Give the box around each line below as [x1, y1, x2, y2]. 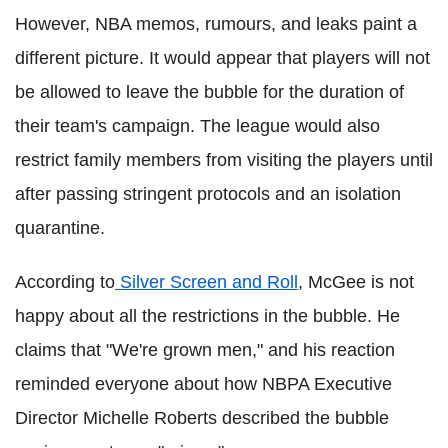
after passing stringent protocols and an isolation [15, 184, 401, 204]
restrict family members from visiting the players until [15, 150, 433, 170]
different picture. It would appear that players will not [15, 48, 430, 68]
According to [15, 272, 115, 292]
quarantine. [15, 218, 105, 238]
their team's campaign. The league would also [15, 116, 380, 136]
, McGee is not [298, 272, 414, 292]
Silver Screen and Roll [120, 272, 298, 292]
